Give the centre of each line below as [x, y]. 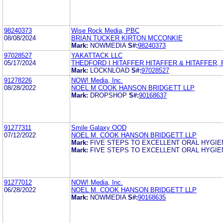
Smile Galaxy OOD [99, 127]
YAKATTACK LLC [97, 55]
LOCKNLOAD [110, 70]
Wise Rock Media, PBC [105, 30]
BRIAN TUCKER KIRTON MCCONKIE [127, 38]
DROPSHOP [109, 95]
